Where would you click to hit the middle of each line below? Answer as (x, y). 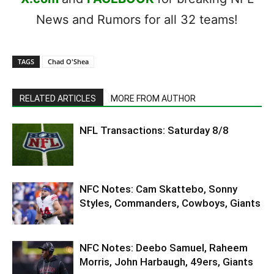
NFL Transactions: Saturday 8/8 (154, 130)
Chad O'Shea (68, 61)
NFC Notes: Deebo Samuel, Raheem (164, 247)
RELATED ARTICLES (58, 98)
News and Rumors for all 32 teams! (137, 19)
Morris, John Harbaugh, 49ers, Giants (166, 261)
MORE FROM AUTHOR (153, 98)
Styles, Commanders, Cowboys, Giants (170, 203)
